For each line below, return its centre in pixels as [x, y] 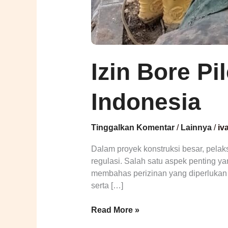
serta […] [107, 186]
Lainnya [196, 128]
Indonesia [146, 102]
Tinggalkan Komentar [133, 128]
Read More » [115, 210]
